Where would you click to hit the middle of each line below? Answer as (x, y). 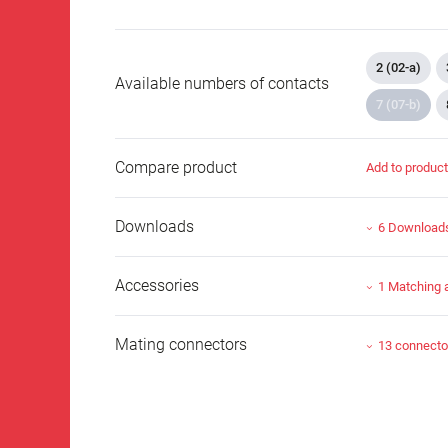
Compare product (176, 168)
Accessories (157, 286)
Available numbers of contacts (222, 84)
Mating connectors (181, 345)
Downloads (154, 227)
